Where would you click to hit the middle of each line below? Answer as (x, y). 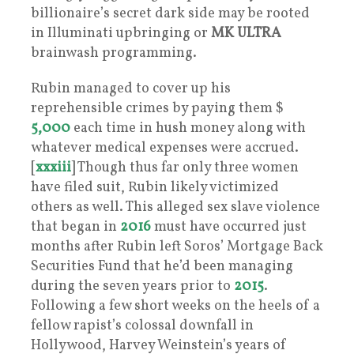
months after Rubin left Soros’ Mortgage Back (177, 247)
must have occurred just (229, 227)
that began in (75, 227)
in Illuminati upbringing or (121, 33)
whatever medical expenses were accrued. (165, 148)
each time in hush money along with (188, 128)
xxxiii (53, 168)
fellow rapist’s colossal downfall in (142, 326)
